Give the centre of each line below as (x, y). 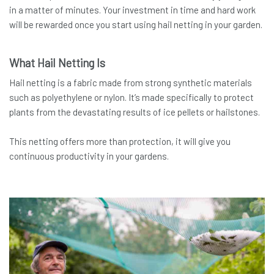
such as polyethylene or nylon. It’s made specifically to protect (131, 98)
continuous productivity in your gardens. (89, 156)
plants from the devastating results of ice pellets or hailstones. (135, 112)
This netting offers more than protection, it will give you (120, 142)
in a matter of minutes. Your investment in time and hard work (132, 10)
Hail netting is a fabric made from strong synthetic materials (131, 83)
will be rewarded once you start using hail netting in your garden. (136, 25)
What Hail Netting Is (57, 63)
